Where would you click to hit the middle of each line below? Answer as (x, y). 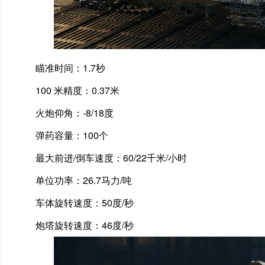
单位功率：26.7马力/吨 (84, 180)
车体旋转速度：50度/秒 (85, 203)
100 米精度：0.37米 (77, 91)
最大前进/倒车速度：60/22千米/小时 (111, 158)
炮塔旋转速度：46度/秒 (85, 225)
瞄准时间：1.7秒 (70, 68)
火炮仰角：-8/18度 (75, 113)
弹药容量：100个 (72, 135)
